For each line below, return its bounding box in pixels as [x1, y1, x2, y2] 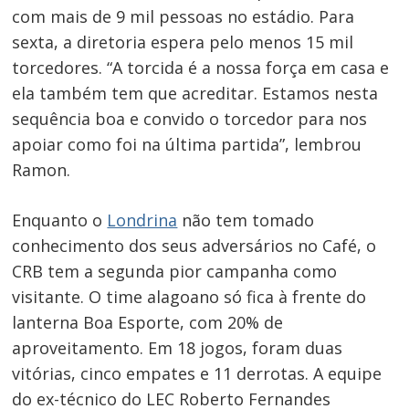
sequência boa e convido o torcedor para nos [12, 108, 368, 131]
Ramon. [12, 159, 71, 182]
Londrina [107, 209, 178, 232]
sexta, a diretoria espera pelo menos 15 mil [12, 31, 354, 54]
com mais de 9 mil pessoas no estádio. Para [12, 5, 355, 28]
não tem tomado [177, 209, 315, 232]
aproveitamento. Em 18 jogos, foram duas [12, 337, 343, 360]
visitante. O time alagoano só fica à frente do [12, 286, 367, 309]
